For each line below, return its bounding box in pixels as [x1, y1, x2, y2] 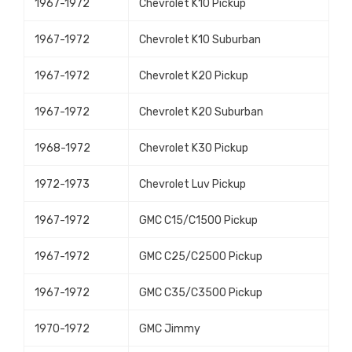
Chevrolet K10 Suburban [139, 33, 261, 47]
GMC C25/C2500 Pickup [139, 250, 262, 264]
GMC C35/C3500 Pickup [139, 286, 262, 300]
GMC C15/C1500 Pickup [139, 214, 258, 228]
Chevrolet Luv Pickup [139, 178, 246, 192]
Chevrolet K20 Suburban [139, 105, 263, 119]
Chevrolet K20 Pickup [139, 69, 248, 83]
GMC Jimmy [139, 322, 200, 336]
